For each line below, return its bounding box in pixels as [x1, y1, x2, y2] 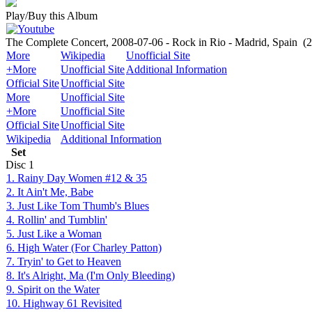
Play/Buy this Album [6, 10, 97, 22]
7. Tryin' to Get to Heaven [6, 256, 121, 267]
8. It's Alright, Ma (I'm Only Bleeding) [6, 270, 175, 281]
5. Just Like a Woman [6, 228, 102, 240]
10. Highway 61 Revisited [6, 297, 122, 309]
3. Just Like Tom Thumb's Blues [6, 200, 149, 212]
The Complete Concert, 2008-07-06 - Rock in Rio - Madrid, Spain [6, 36, 297, 48]
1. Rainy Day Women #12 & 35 [6, 172, 147, 184]
